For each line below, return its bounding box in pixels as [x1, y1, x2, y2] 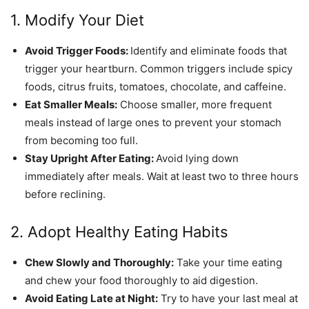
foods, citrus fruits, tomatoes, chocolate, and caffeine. [25, 79, 286, 93]
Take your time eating [174, 255, 282, 269]
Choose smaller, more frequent [117, 97, 272, 111]
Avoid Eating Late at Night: [25, 291, 158, 305]
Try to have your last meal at [158, 291, 298, 305]
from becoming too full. [25, 133, 138, 147]
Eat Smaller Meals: [25, 97, 117, 111]
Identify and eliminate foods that [130, 43, 287, 57]
